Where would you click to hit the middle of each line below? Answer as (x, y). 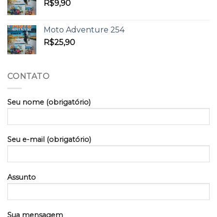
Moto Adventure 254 (84, 30)
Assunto (22, 177)
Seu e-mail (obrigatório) (49, 140)
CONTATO (29, 76)
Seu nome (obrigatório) (49, 102)
